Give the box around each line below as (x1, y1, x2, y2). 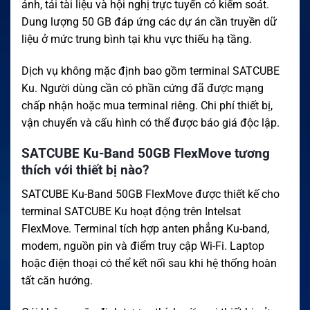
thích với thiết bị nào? (21, 162, 149, 179)
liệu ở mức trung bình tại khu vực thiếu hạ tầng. (21, 32, 252, 46)
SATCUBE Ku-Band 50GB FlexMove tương (21, 145, 270, 162)
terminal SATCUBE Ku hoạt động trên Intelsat (21, 204, 241, 218)
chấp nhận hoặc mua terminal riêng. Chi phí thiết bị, (21, 98, 273, 112)
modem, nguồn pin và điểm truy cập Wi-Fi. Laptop (21, 239, 264, 253)
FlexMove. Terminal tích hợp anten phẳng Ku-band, (21, 221, 269, 235)
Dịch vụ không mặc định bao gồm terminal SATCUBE (21, 64, 280, 77)
